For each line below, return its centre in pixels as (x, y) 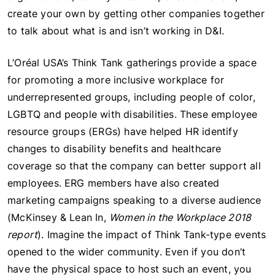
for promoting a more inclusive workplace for (116, 80)
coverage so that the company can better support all (134, 166)
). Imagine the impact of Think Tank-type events (152, 234)
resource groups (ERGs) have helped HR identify (123, 131)
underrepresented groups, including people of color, (131, 97)
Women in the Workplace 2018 (180, 217)
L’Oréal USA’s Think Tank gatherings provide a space (132, 63)
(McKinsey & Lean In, (59, 217)
